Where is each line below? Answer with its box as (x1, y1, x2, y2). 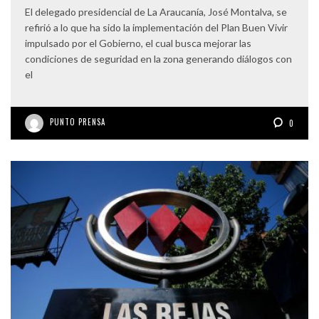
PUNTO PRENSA (50, 115, 105, 127)
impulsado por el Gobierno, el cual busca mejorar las (25, 36, 251, 49)
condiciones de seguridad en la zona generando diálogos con (25, 52, 292, 65)
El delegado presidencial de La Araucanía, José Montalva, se (25, 5, 287, 18)
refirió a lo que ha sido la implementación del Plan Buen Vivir (25, 21, 288, 33)
